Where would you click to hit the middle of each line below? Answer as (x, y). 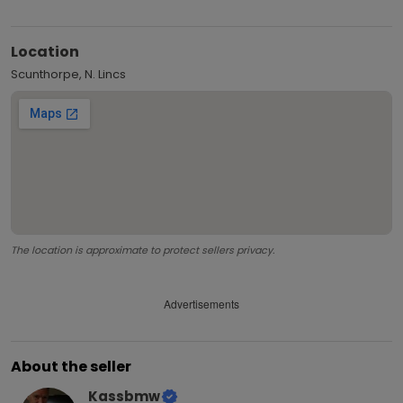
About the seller (71, 366)
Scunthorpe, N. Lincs (68, 74)
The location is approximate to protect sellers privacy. (143, 250)
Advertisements (201, 304)
